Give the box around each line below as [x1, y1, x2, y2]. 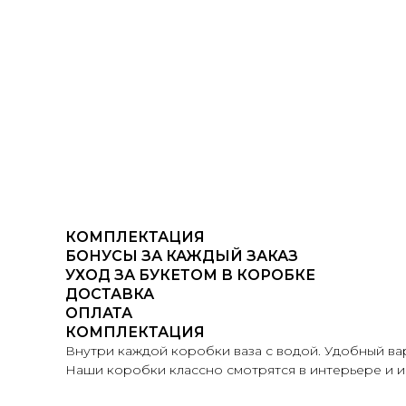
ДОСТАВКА [65, 285, 154, 304]
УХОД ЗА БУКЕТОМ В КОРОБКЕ [65, 266, 315, 285]
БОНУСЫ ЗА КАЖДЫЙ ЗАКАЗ [65, 247, 298, 266]
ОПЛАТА [65, 304, 132, 323]
